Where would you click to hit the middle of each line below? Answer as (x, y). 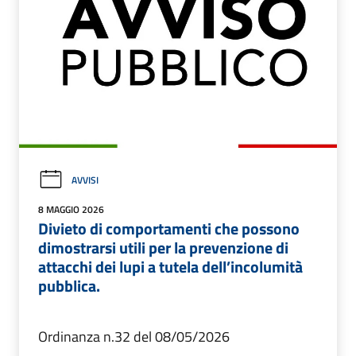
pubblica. (69, 285)
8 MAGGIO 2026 (71, 209)
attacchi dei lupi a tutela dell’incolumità (170, 266)
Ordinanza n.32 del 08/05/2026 (134, 336)
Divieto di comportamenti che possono (169, 228)
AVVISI (85, 180)
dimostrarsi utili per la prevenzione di (163, 247)
